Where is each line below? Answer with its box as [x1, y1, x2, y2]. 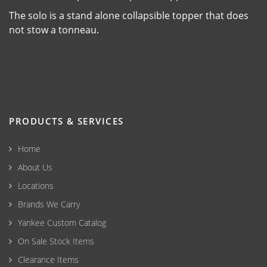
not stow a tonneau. [9, 23, 99, 36]
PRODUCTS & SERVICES [9, 114, 124, 127]
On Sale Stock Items [18, 235, 94, 247]
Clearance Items [18, 253, 79, 265]
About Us [18, 161, 52, 173]
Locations [18, 179, 54, 191]
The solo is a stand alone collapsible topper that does [9, 8, 249, 22]
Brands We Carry [18, 198, 80, 210]
